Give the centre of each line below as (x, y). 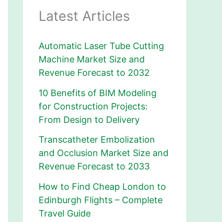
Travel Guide (65, 213)
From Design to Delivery (89, 119)
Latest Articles (84, 16)
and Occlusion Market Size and (104, 153)
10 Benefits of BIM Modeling (98, 93)
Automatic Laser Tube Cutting (101, 46)
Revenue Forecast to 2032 (94, 73)
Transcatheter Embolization (97, 140)
